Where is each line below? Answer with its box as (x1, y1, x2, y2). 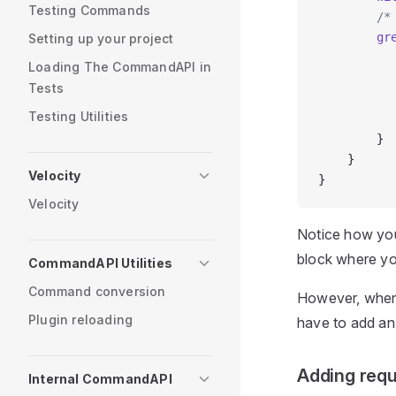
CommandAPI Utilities (28, 255, 172, 270)
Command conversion (28, 284, 166, 299)
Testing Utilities (28, 109, 129, 124)
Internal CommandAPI (28, 371, 172, 386)
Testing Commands (28, 3, 151, 18)
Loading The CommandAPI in (28, 59, 211, 74)
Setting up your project (28, 31, 174, 46)
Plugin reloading (28, 312, 133, 327)
